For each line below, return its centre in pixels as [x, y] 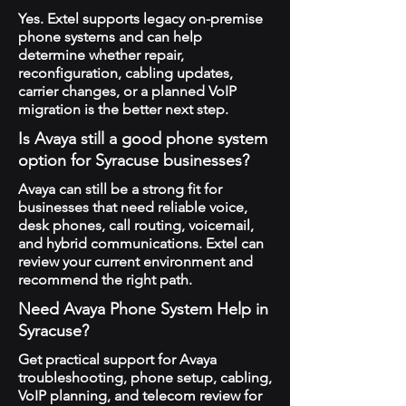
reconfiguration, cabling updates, [126, 73]
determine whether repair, [101, 55]
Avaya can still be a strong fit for [120, 189]
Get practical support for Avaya [117, 359]
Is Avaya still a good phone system [143, 139]
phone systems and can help [110, 37]
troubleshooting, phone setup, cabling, [145, 377]
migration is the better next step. [123, 109]
